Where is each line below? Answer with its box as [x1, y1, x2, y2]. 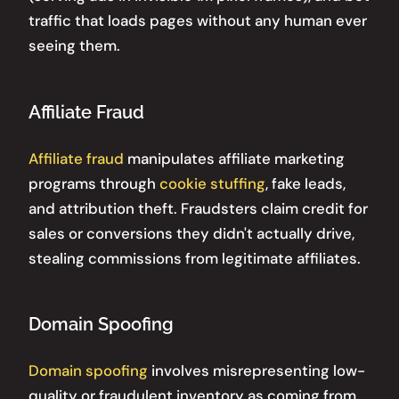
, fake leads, [265, 173, 346, 193]
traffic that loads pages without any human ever [28, 10, 367, 30]
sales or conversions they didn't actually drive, [28, 223, 354, 243]
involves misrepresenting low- [148, 361, 365, 381]
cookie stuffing [159, 173, 265, 193]
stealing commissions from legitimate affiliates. [28, 248, 361, 268]
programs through [28, 173, 159, 193]
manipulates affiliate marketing [124, 148, 345, 168]
